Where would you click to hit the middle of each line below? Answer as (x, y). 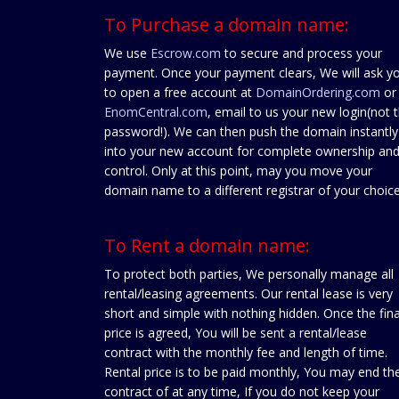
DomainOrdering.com (318, 92)
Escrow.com (186, 53)
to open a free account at (180, 92)
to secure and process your (301, 53)
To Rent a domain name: (207, 245)
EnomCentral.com (156, 112)
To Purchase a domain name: (227, 24)
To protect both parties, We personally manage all (249, 274)
